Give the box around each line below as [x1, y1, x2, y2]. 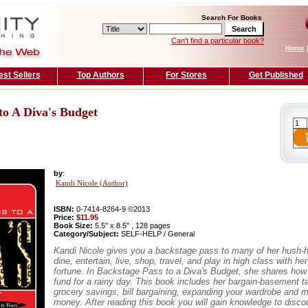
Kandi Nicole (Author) [56, 179, 128, 188]
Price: [54, 213, 76, 222]
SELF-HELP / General [119, 230, 195, 239]
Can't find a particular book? [171, 36, 264, 45]
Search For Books [201, 14, 262, 21]
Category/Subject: [54, 230, 119, 239]
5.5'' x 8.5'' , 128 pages [93, 221, 170, 230]
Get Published [248, 70, 303, 80]
